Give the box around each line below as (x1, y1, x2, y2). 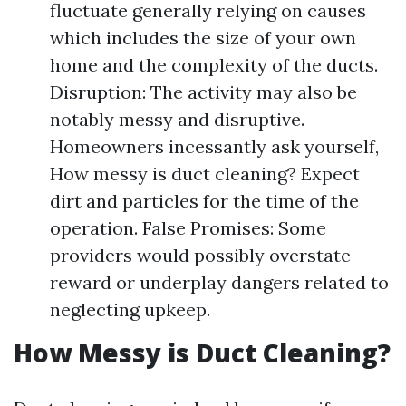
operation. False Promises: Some (50, 217, 326, 239)
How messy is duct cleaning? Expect (50, 162, 360, 185)
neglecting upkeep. (50, 298, 210, 321)
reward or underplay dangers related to (50, 271, 389, 294)
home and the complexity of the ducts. (50, 53, 378, 76)
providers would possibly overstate (50, 244, 351, 266)
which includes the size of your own (50, 26, 356, 49)
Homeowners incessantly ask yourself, (50, 135, 379, 158)
